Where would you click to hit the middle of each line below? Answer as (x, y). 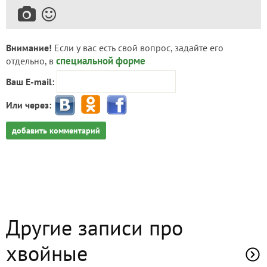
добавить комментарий (56, 130)
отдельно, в (31, 60)
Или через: (29, 105)
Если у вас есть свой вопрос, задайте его (138, 47)
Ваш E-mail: (30, 81)
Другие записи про (94, 227)
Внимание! (29, 47)
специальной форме (101, 60)
